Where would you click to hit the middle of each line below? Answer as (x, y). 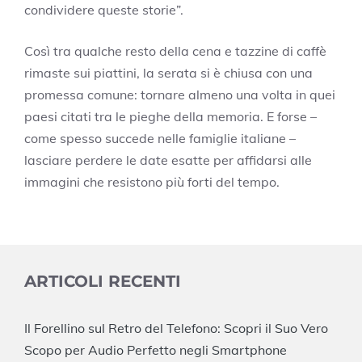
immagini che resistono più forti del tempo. (152, 182)
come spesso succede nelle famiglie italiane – (160, 139)
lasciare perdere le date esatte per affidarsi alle (168, 160)
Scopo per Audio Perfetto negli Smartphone (156, 350)
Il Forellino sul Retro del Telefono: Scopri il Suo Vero (176, 328)
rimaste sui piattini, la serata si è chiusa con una (168, 73)
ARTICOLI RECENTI (103, 282)
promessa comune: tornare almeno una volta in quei (180, 95)
